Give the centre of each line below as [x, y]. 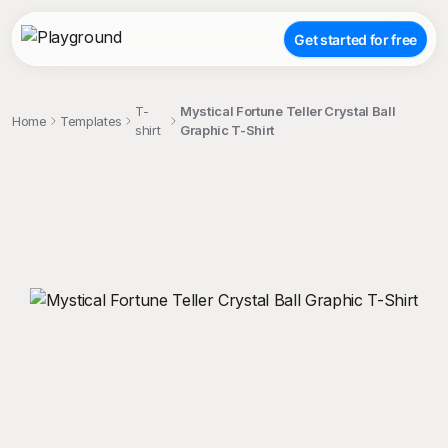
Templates [90, 120]
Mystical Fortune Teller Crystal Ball [287, 111]
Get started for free [355, 39]
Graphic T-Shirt [227, 130]
